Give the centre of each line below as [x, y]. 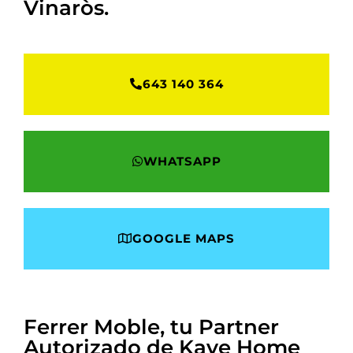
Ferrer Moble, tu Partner [151, 327]
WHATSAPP [182, 161]
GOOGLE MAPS [184, 238]
